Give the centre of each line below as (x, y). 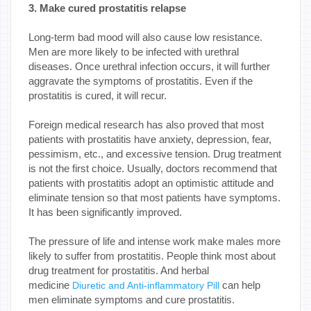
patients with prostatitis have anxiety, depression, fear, (150, 139)
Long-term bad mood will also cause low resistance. (145, 37)
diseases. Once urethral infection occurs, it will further (149, 66)
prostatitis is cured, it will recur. (98, 95)
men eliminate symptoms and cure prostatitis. (133, 299)
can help (240, 285)
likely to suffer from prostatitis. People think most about (152, 255)
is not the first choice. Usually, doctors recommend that (153, 168)
